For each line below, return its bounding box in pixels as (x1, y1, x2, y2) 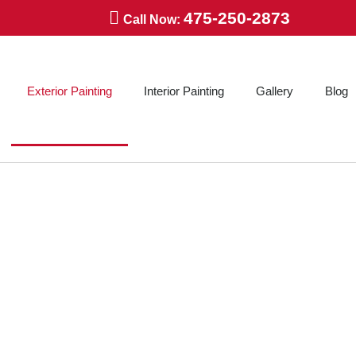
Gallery (255, 84, 293, 98)
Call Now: (122, 13, 184, 26)
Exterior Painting (26, 84, 112, 98)
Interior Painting (143, 84, 224, 98)
